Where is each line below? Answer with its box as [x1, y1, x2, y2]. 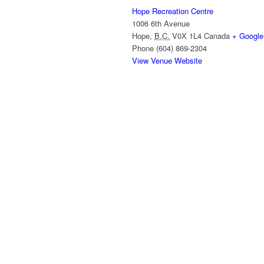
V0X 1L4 [172, 30, 202, 42]
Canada [204, 30, 230, 42]
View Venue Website [132, 55, 202, 67]
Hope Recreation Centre [132, 5, 213, 17]
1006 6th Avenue [132, 18, 190, 29]
